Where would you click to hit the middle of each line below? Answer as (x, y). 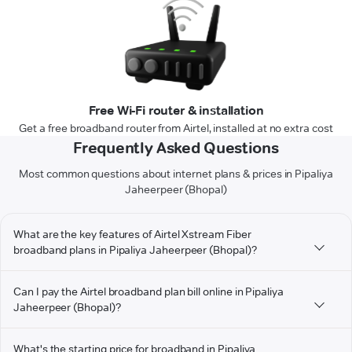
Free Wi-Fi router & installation (176, 111)
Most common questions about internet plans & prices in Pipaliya (176, 174)
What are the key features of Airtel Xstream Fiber (132, 235)
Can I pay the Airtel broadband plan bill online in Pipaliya (148, 292)
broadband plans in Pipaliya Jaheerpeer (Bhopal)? (135, 250)
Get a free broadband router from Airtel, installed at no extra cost (176, 128)
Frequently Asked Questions (176, 148)
